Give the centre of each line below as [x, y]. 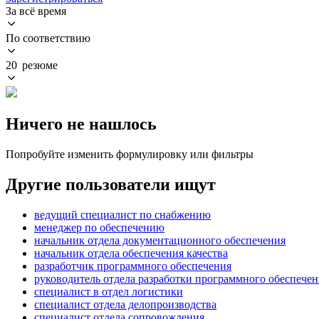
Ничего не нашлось [81, 124]
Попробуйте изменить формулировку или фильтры [130, 154]
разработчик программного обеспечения [133, 266]
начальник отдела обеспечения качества [131, 253]
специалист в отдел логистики [109, 291]
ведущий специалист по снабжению [122, 214]
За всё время [36, 11]
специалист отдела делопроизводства [125, 304]
